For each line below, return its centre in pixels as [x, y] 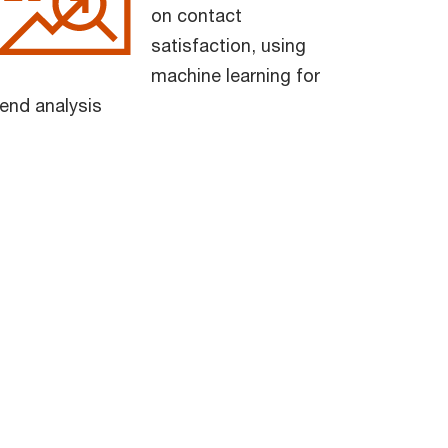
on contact [196, 14]
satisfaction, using [228, 44]
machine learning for [235, 74]
